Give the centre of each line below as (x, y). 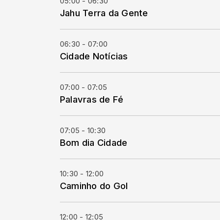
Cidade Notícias (94, 56)
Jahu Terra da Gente (104, 13)
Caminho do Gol (94, 186)
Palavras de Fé (92, 99)
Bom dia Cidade (94, 142)
